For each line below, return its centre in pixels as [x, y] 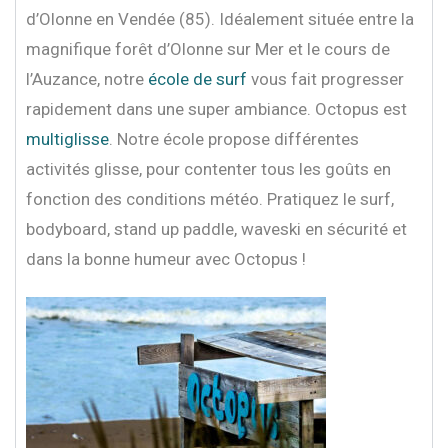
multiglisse [67, 138]
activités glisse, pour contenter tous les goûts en [208, 168]
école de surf [197, 78]
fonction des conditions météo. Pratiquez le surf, [210, 198]
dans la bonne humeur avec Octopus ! [166, 258]
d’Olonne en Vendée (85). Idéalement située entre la [220, 18]
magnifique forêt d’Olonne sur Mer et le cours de [208, 48]
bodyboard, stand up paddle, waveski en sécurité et [216, 228]
